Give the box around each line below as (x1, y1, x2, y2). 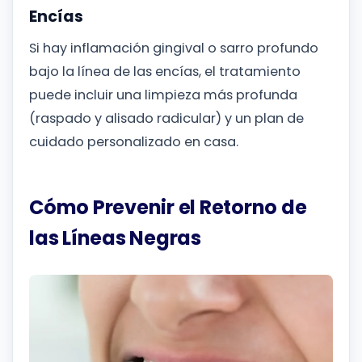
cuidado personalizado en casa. (29, 133, 238, 152)
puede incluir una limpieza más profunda (29, 86, 297, 105)
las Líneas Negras (29, 225, 201, 252)
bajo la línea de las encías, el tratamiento (29, 62, 301, 82)
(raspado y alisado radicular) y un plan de (29, 109, 304, 128)
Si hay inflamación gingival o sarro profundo (29, 39, 318, 58)
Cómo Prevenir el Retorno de (29, 194, 307, 221)
